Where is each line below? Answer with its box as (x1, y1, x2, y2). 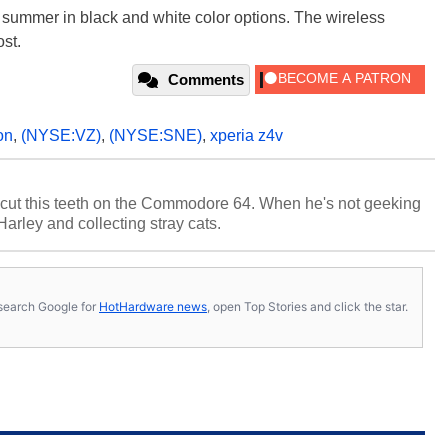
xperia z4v (210, 126, 283, 144)
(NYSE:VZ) (21, 126, 101, 144)
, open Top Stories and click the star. (207, 299, 408, 315)
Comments (168, 70, 244, 88)
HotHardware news (99, 299, 207, 315)
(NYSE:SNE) (109, 126, 202, 144)
